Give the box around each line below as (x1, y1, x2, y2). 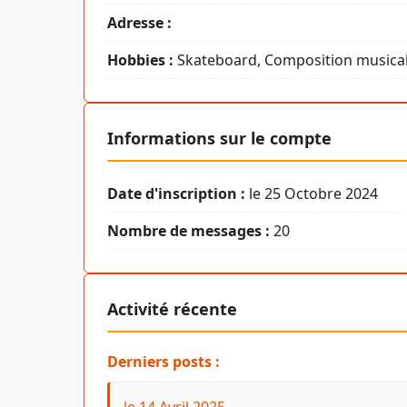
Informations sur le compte (107, 126, 332, 149)
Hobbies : (107, 49, 174, 70)
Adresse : (107, 12, 172, 33)
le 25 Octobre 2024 (245, 183, 378, 203)
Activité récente (107, 297, 237, 320)
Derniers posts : (107, 351, 220, 372)
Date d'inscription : (107, 183, 245, 203)
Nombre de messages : (107, 220, 270, 241)
